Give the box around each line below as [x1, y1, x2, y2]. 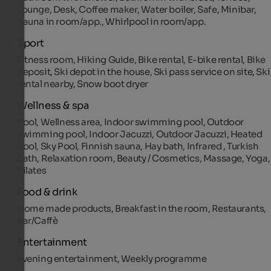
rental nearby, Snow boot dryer [17, 78, 149, 90]
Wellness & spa [17, 99, 89, 113]
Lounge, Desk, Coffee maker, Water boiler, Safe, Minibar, [17, 4, 256, 16]
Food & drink [17, 186, 77, 199]
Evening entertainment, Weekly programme [17, 253, 207, 265]
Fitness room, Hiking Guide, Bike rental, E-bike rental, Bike [17, 54, 266, 66]
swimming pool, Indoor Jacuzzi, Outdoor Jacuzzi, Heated [17, 128, 263, 140]
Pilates [17, 165, 47, 177]
